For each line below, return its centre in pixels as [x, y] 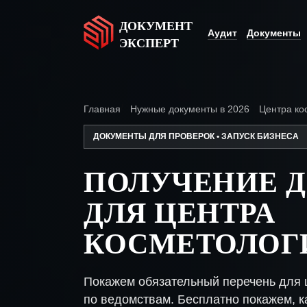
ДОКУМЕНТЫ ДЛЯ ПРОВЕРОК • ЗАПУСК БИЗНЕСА [196, 136]
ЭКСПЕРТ [149, 42]
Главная [102, 109]
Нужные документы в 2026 [190, 109]
